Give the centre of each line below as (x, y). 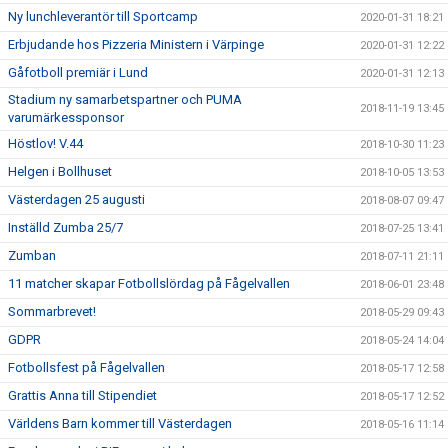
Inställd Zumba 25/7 (65, 227)
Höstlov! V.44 (45, 143)
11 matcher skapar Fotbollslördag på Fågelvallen (149, 283)
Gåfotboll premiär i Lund (78, 72)
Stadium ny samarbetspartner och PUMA (125, 99)
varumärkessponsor (66, 117)
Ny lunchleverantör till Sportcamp (103, 16)
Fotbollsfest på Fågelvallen (86, 367)
